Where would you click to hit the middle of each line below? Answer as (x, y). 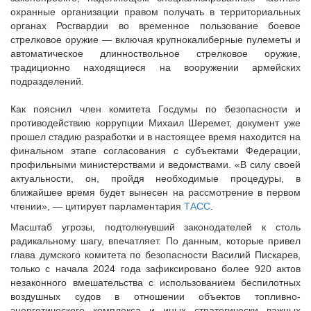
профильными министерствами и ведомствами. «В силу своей (155, 165)
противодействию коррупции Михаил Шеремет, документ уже (155, 123)
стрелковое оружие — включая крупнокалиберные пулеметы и (155, 40)
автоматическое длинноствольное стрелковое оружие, (155, 54)
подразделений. (47, 82)
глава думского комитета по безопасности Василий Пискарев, (155, 255)
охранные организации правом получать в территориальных (155, 12)
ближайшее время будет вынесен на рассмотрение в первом (155, 193)
